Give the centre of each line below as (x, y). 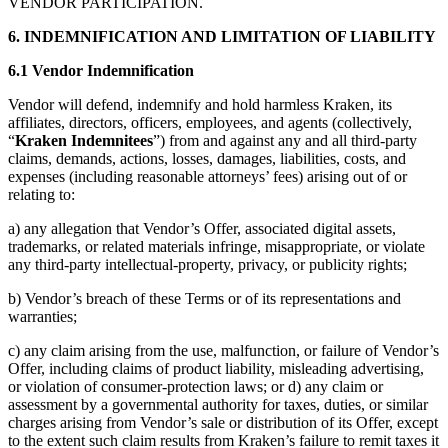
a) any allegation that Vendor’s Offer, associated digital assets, (202, 229)
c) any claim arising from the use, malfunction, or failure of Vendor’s (223, 351)
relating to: (41, 195)
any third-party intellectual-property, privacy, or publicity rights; (207, 265)
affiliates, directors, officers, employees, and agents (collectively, (210, 123)
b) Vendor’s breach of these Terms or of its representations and (204, 299)
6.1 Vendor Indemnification (101, 71)
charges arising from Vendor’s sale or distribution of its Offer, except (223, 423)
